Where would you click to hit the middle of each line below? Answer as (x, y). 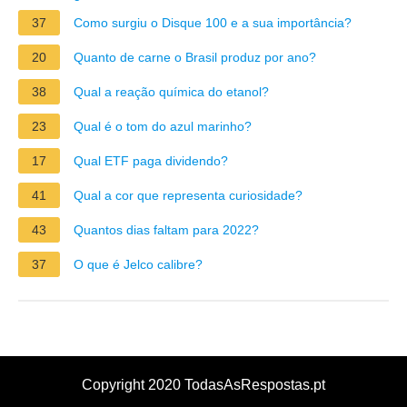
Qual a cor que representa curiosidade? (188, 195)
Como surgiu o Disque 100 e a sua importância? (213, 22)
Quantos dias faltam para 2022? (166, 229)
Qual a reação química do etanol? (171, 91)
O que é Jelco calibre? (138, 264)
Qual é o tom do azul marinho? (163, 126)
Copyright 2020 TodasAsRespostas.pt (203, 384)
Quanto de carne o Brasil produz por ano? (195, 57)
